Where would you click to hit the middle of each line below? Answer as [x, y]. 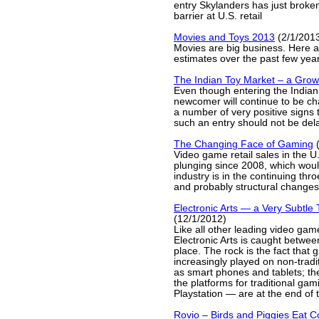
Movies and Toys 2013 [224, 37]
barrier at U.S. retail [218, 16]
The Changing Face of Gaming [244, 144]
